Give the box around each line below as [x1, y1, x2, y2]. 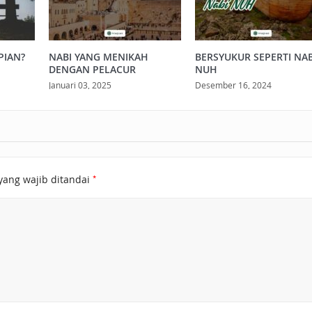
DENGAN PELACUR [48, 62, 136, 76]
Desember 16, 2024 [194, 79, 272, 91]
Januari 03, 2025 [48, 79, 111, 91]
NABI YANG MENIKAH [48, 49, 148, 63]
